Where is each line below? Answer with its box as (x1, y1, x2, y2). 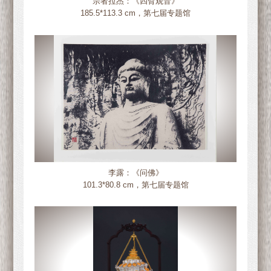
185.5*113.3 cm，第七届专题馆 (80, 8, 191, 18)
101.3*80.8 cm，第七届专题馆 (82, 180, 189, 189)
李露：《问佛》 (108, 168, 163, 177)
